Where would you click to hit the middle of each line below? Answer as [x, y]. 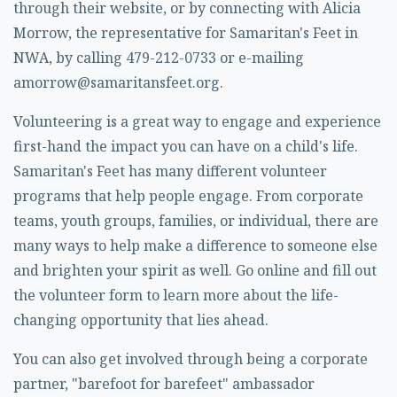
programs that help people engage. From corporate [188, 196]
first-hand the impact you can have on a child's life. [186, 146]
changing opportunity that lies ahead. [141, 320]
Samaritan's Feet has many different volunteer [170, 171]
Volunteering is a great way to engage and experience [197, 121]
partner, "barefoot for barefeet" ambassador [164, 384]
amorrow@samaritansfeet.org [117, 82]
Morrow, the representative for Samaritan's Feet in [186, 33]
